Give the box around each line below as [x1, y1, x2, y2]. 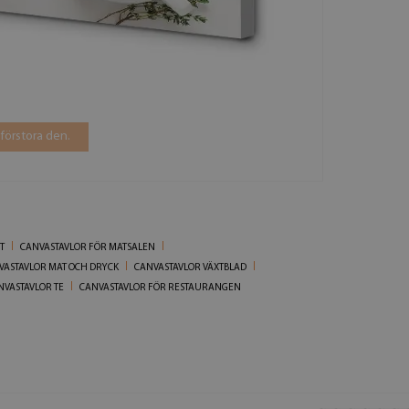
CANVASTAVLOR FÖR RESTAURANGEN [79, 282, 241, 293]
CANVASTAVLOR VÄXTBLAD [133, 262, 246, 273]
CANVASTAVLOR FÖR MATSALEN [19, 242, 155, 253]
